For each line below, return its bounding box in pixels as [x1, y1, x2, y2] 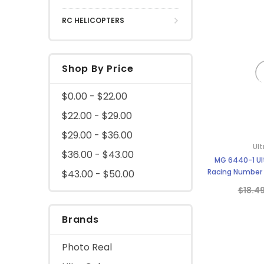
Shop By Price [62, 61, 134, 75]
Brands [62, 212, 99, 226]
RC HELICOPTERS [62, 15, 124, 25]
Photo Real [62, 240, 112, 254]
